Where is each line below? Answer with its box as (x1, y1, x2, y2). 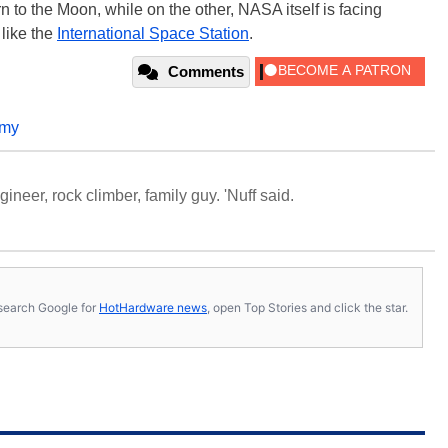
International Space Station (57, 25, 249, 42)
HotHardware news (99, 299, 207, 315)
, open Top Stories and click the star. (207, 299, 408, 315)
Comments (168, 63, 244, 80)
